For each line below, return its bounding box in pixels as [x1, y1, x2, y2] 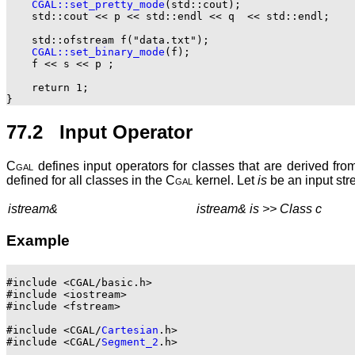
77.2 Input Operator [6, 120, 193, 143]
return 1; [6, 81, 89, 94]
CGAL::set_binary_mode [32, 45, 165, 58]
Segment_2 [101, 336, 158, 349]
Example [6, 232, 70, 250]
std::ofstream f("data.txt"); [6, 33, 209, 46]
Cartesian [101, 324, 158, 337]
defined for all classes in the [6, 173, 166, 187]
